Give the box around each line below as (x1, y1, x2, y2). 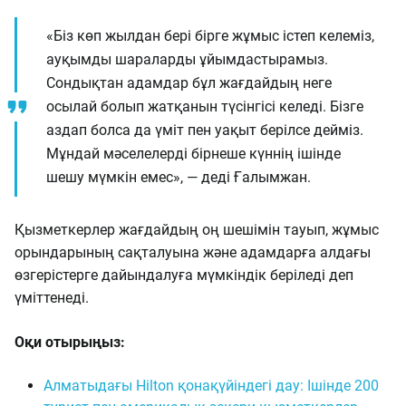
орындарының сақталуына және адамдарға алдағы (14, 244, 371, 261)
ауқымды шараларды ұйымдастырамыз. (46, 51, 328, 68)
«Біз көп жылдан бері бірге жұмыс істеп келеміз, (46, 27, 374, 44)
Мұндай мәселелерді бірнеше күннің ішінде (46, 145, 341, 162)
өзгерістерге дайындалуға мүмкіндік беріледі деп (14, 266, 353, 284)
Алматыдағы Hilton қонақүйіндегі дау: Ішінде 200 (43, 377, 379, 394)
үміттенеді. (14, 289, 89, 306)
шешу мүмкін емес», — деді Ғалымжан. (46, 169, 311, 186)
